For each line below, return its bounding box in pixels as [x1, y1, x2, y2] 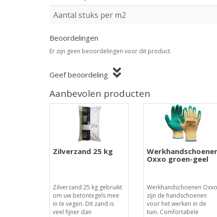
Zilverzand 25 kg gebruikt [53, 183, 122, 191]
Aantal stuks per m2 [53, 10, 126, 20]
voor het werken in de [146, 200, 206, 208]
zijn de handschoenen [146, 191, 207, 200]
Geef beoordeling [49, 70, 108, 79]
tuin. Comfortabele [146, 208, 199, 216]
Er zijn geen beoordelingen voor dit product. [49, 47, 171, 55]
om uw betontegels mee [53, 191, 119, 200]
